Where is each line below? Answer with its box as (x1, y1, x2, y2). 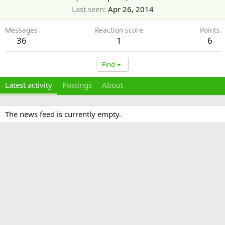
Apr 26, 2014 (107, 4, 154, 14)
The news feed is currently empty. (5, 109, 121, 119)
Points (200, 25, 220, 35)
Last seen (71, 4, 104, 14)
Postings (62, 80, 92, 90)
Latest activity (5, 80, 52, 90)
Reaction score (94, 25, 143, 35)
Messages (5, 25, 38, 35)
